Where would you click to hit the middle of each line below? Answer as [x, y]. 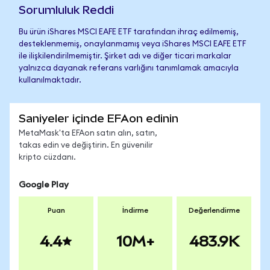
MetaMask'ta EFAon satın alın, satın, [88, 133]
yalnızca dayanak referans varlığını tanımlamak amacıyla [129, 68]
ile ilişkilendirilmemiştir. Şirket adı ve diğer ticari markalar [125, 56]
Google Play [44, 185]
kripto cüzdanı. [47, 158]
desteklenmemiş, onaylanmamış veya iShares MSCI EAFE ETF [132, 44]
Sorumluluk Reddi [66, 10]
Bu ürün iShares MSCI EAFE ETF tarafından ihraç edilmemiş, [129, 32]
